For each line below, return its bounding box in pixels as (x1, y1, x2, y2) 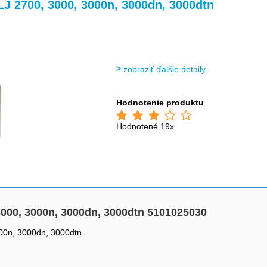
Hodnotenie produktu (116, 98, 204, 107)
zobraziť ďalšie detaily (123, 64, 206, 74)
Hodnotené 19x (116, 122, 175, 131)
